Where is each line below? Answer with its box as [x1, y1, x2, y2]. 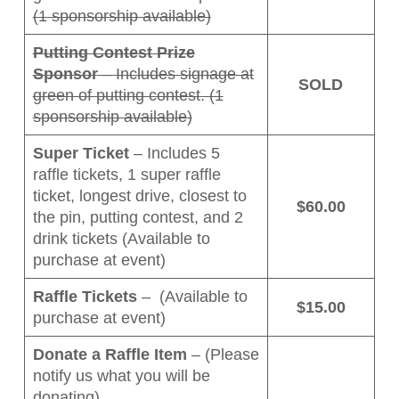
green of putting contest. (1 [32, 85, 224, 104]
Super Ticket [32, 143, 129, 162]
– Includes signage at [97, 64, 254, 83]
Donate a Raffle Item [32, 345, 187, 363]
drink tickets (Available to [32, 229, 210, 248]
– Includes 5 [128, 143, 220, 162]
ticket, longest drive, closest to [32, 186, 247, 205]
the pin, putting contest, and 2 [32, 208, 243, 226]
